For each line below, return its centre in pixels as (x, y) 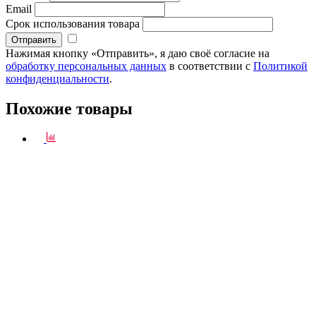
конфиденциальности (57, 78)
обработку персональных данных (86, 66)
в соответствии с (210, 66)
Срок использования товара (73, 23)
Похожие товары (69, 108)
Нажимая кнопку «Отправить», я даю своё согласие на (138, 53)
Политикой (280, 66)
